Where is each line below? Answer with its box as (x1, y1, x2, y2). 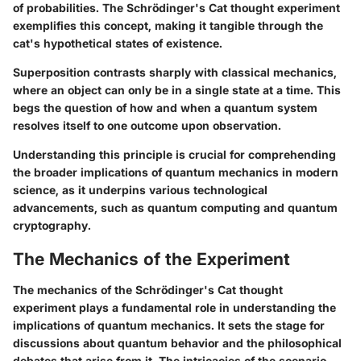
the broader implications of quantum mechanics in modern (13, 165, 338, 180)
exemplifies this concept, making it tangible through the (13, 19, 323, 33)
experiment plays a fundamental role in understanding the (13, 300, 336, 314)
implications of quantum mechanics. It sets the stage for (13, 317, 325, 332)
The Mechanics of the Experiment (13, 249, 290, 270)
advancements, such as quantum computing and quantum (13, 201, 338, 215)
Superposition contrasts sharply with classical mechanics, (13, 65, 337, 80)
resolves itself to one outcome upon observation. (13, 118, 281, 133)
